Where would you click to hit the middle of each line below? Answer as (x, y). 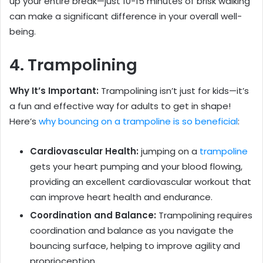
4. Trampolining (73, 65)
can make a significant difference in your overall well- (126, 16)
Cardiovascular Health (83, 151)
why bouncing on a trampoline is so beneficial (138, 122)
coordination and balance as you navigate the (132, 231)
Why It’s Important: (54, 91)
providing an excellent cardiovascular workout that (141, 182)
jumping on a (169, 151)
